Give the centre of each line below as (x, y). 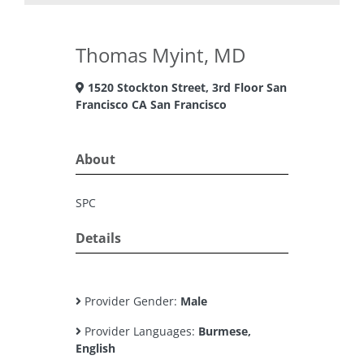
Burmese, (225, 331)
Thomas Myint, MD (160, 55)
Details (98, 238)
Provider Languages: (140, 331)
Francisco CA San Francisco (151, 104)
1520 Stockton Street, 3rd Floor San (186, 87)
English (95, 348)
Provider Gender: (131, 301)
